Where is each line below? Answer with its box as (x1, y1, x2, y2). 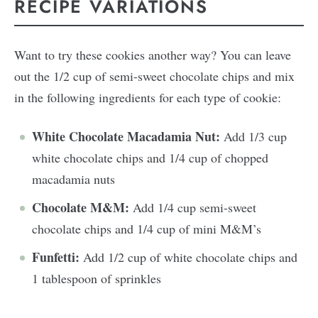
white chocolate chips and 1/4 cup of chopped (32, 148, 268, 166)
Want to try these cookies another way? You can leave (14, 45, 291, 63)
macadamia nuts (32, 170, 115, 187)
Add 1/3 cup (220, 127, 287, 145)
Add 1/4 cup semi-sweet (129, 198, 256, 216)
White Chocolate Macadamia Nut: (32, 126, 220, 146)
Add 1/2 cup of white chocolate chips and (79, 248, 297, 265)
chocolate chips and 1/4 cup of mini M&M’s (32, 219, 261, 237)
